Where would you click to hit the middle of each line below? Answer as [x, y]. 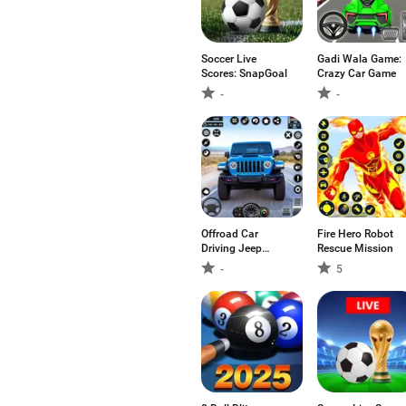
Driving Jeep [232, 248]
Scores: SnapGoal [244, 73]
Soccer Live [229, 59]
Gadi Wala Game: [359, 59]
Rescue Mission [355, 248]
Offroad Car [230, 234]
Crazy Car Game [357, 73]
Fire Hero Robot [355, 234]
